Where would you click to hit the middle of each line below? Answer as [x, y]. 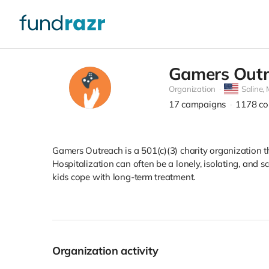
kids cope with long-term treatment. [124, 177]
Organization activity [109, 251]
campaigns [205, 104]
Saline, [253, 89]
